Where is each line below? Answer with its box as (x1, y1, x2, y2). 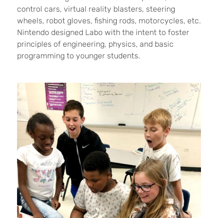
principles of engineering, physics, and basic (17, 39, 174, 49)
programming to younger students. (17, 51, 140, 60)
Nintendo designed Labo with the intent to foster (17, 27, 189, 37)
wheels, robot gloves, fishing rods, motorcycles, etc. (17, 16, 201, 25)
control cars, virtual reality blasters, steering (17, 4, 175, 14)
